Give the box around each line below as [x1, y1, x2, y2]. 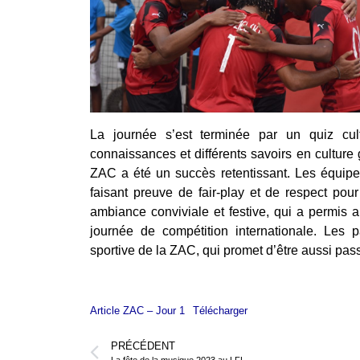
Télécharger [192, 304, 247, 317]
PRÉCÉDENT [111, 339, 175, 352]
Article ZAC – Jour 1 [90, 304, 185, 317]
